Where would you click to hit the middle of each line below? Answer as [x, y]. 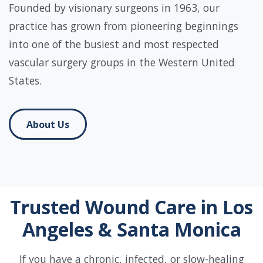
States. [25, 81]
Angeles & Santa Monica [131, 229]
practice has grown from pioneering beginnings [124, 26]
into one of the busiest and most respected [114, 44]
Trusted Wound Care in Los [131, 207]
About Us [48, 124]
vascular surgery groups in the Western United [122, 63]
